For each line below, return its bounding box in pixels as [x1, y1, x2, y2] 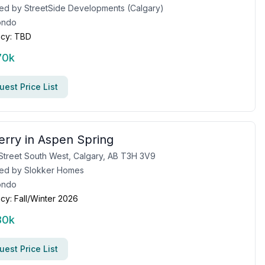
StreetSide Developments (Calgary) [24, 3, 164, 13]
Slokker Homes [24, 165, 84, 175]
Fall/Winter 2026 [14, 193, 78, 203]
